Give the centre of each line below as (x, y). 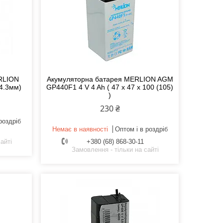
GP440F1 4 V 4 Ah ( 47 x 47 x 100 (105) (110, 87)
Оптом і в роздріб (141, 129)
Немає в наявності (80, 129)
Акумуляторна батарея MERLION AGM (110, 79)
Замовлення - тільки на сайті (115, 150)
